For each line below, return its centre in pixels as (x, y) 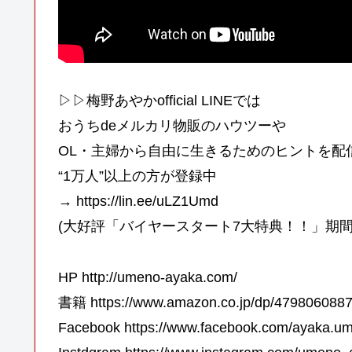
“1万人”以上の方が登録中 (137, 176)
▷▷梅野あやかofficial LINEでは (159, 101)
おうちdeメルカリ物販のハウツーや (172, 126)
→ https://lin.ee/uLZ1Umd (138, 202)
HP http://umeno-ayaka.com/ (148, 277)
